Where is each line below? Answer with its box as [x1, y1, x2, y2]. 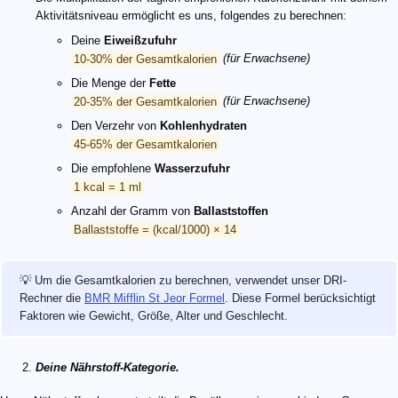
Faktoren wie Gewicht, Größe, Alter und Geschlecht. [20, 309, 288, 323]
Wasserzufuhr [155, 162, 230, 176]
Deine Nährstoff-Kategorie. [36, 361, 179, 375]
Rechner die [20, 291, 84, 306]
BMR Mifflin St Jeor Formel [84, 291, 225, 306]
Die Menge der [71, 76, 149, 91]
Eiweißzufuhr [104, 34, 177, 48]
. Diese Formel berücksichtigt [225, 291, 376, 306]
